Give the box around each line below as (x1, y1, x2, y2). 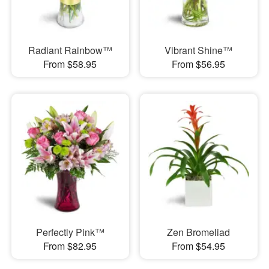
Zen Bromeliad (167, 225, 231, 239)
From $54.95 (172, 239, 226, 253)
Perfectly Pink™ (35, 225, 104, 239)
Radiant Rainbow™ (28, 43, 112, 57)
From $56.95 (172, 56, 226, 71)
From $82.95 (43, 239, 97, 253)
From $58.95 (43, 56, 97, 71)
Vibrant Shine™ (165, 43, 233, 57)
